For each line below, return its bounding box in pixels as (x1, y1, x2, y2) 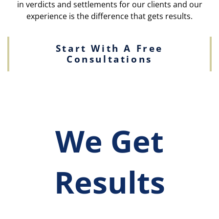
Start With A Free (55, 42, 164, 55)
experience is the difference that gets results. (26, 11, 193, 22)
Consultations (66, 53, 153, 66)
